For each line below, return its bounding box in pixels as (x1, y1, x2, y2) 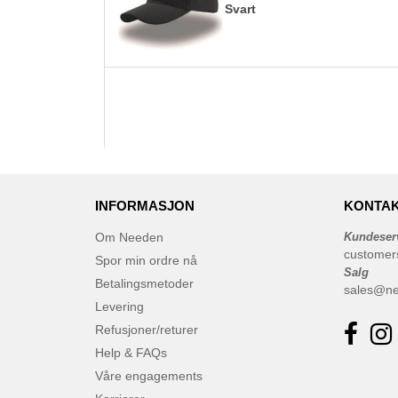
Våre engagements (95, 369, 203, 383)
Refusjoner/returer (95, 322, 198, 337)
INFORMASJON (95, 198, 195, 213)
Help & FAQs (95, 346, 167, 360)
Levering (95, 299, 144, 314)
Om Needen (95, 230, 163, 244)
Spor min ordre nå (95, 253, 197, 267)
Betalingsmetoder (95, 276, 194, 291)
